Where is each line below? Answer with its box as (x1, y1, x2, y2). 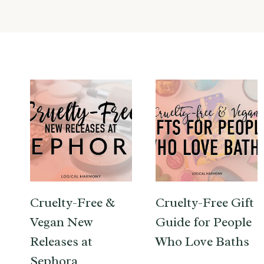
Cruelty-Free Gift (156, 194, 254, 211)
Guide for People (156, 213, 252, 230)
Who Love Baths (156, 233, 249, 250)
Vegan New (30, 213, 93, 230)
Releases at (30, 233, 93, 250)
